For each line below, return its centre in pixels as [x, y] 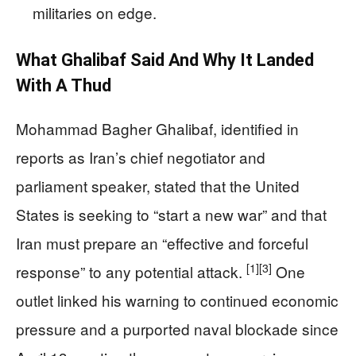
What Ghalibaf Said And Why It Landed [165, 60]
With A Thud [64, 86]
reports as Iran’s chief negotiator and [141, 157]
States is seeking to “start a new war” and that [171, 215]
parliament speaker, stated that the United [158, 186]
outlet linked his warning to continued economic [177, 300]
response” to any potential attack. [131, 272]
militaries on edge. [95, 13]
